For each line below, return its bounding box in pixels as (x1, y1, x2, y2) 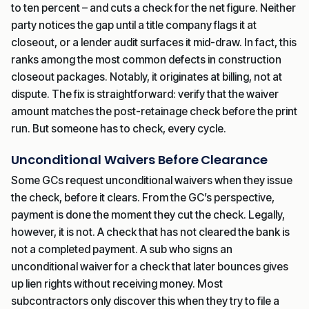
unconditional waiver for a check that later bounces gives (11, 259, 288, 273)
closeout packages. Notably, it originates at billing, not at (11, 70, 282, 83)
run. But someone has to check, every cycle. (11, 121, 226, 135)
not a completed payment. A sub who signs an (11, 242, 232, 256)
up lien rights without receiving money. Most (11, 277, 223, 290)
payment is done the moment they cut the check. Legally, (11, 208, 285, 221)
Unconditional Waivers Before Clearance (11, 150, 268, 168)
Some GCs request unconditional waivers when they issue (11, 173, 292, 187)
